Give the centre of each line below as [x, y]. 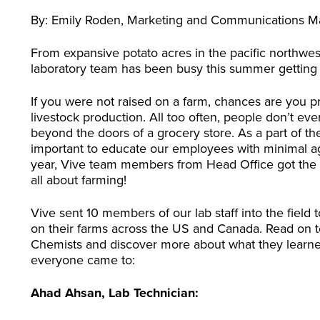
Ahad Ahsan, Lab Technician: [115, 293]
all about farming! [81, 180]
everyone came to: [83, 260]
